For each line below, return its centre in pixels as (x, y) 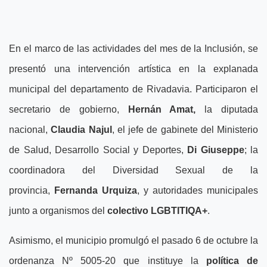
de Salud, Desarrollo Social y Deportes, (98, 150)
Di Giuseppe (216, 150)
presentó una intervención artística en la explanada (133, 69)
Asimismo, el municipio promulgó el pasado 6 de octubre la (133, 240)
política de (232, 261)
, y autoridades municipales (198, 190)
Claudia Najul (81, 130)
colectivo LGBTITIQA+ (157, 211)
